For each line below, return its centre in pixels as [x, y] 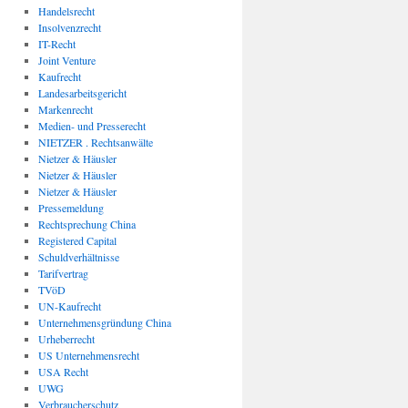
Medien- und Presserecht [92, 126]
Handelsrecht [66, 11]
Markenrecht [65, 109]
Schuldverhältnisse [78, 257]
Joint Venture [66, 60]
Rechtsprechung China [87, 224]
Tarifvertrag [63, 273]
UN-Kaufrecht [69, 306]
